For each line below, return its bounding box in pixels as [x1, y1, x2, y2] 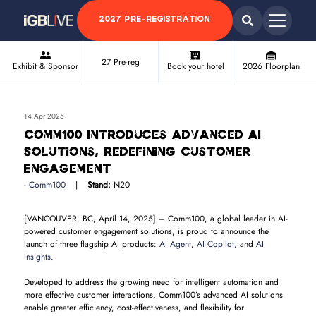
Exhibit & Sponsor [12, 59, 78, 73]
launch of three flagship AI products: [23, 238, 159, 250]
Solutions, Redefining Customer [23, 147, 250, 159]
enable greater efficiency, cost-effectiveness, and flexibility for [23, 301, 244, 314]
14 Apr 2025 [23, 111, 64, 121]
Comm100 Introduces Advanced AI [23, 130, 261, 142]
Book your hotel [166, 59, 224, 73]
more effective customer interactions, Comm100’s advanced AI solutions [23, 288, 283, 301]
